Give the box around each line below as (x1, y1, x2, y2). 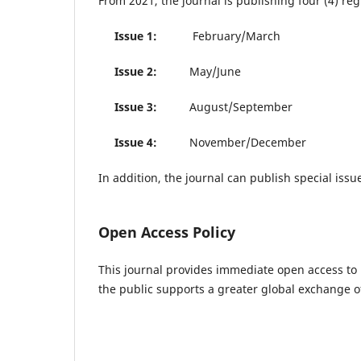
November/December (164, 134, 306, 150)
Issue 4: (98, 134, 164, 150)
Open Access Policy (98, 222, 235, 242)
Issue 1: (98, 27, 170, 44)
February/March (170, 27, 280, 44)
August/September (157, 98, 293, 114)
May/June (157, 63, 241, 79)
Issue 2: (98, 63, 157, 79)
